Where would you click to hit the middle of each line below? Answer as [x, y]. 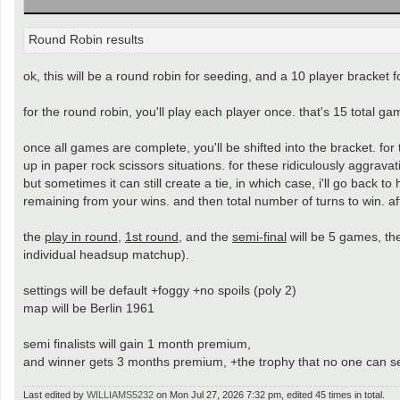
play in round [81, 236]
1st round [152, 236]
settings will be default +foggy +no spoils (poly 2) [160, 290]
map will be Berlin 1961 [89, 308]
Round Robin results [86, 40]
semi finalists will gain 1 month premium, [137, 343]
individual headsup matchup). [106, 254]
